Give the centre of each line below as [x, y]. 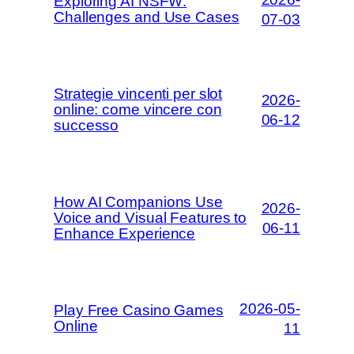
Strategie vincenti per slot [138, 93]
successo [87, 125]
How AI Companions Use [138, 201]
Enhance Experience [125, 233]
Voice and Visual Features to [151, 217]
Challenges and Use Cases [147, 17]
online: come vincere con [138, 109]
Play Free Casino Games [139, 310]
